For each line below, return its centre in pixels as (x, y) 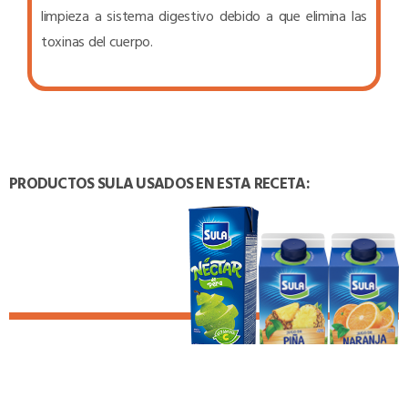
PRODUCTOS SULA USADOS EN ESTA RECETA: (159, 182)
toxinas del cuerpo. (97, 41)
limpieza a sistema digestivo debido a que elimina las (204, 15)
